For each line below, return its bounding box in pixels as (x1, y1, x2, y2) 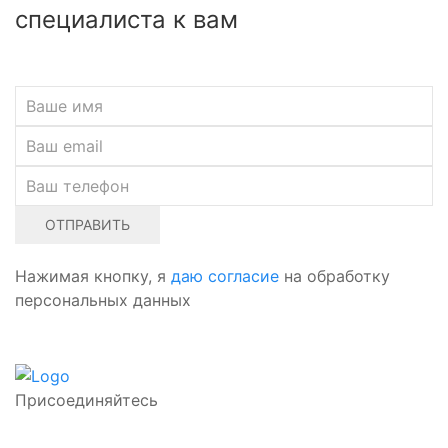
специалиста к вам (15, 5, 238, 35)
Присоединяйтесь (15, 390, 158, 411)
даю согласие (171, 266, 279, 287)
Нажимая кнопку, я (15, 266, 171, 287)
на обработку (279, 266, 390, 287)
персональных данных (15, 290, 191, 311)
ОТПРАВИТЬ (45, 216, 130, 234)
